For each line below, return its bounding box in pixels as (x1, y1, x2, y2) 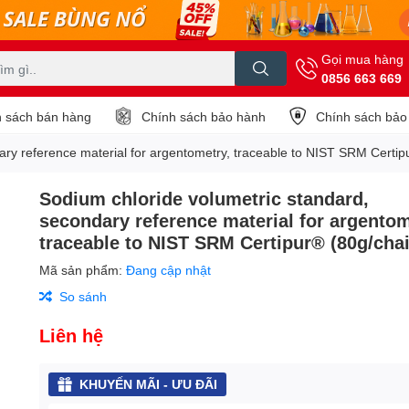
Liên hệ (39, 324, 104, 346)
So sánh (59, 288, 108, 304)
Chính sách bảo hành (142, 108, 266, 124)
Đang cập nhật (126, 262, 212, 278)
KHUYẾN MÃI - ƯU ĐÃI (79, 376, 218, 392)
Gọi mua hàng (321, 51, 404, 67)
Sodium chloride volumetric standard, (39, 187, 370, 209)
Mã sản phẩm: (39, 262, 127, 278)
